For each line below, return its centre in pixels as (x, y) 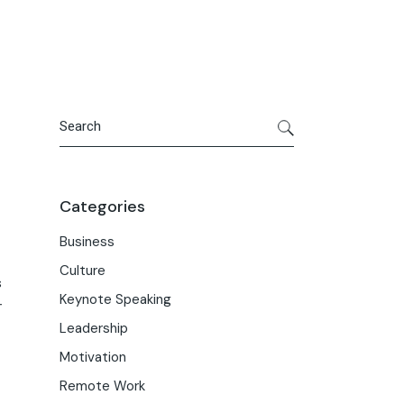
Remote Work (102, 386)
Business (87, 242)
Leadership (94, 329)
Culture (83, 271)
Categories (102, 207)
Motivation (93, 358)
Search (79, 115)
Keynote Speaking (115, 300)
